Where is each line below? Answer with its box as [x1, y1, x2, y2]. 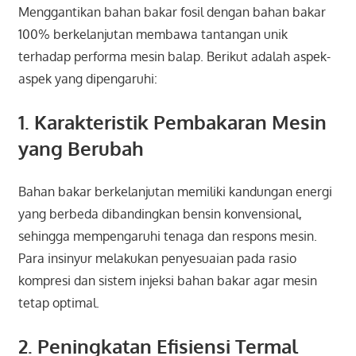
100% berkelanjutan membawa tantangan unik [17, 25, 288, 42]
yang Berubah [17, 135, 144, 161]
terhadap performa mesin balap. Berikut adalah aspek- [17, 48, 331, 64]
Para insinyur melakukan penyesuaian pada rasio [17, 250, 296, 266]
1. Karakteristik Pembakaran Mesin [17, 109, 327, 134]
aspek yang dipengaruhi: [17, 70, 157, 87]
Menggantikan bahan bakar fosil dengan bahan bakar [17, 3, 326, 20]
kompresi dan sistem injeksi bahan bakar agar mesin [17, 272, 317, 288]
